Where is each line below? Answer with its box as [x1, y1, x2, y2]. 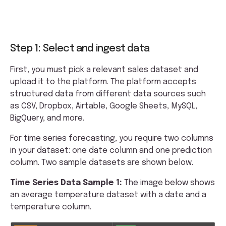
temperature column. [10, 203, 91, 212]
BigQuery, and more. [10, 114, 86, 123]
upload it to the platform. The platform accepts [10, 78, 196, 87]
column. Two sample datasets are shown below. [10, 158, 193, 167]
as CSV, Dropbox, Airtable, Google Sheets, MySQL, [10, 102, 197, 111]
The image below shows [122, 179, 215, 188]
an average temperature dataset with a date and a [10, 191, 206, 200]
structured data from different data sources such [10, 90, 206, 99]
